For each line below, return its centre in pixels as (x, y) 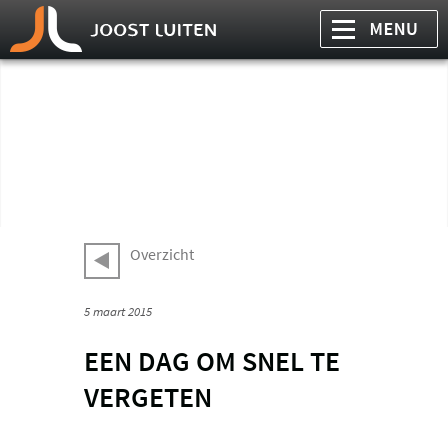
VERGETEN (148, 397)
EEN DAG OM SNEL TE (212, 361)
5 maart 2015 (118, 311)
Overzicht (162, 254)
